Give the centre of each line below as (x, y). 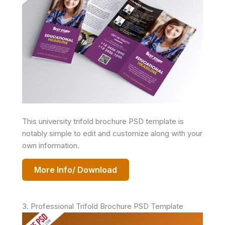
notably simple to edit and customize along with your (112, 133)
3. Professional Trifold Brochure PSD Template (103, 206)
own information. (51, 145)
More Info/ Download (76, 170)
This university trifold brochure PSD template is (103, 121)
